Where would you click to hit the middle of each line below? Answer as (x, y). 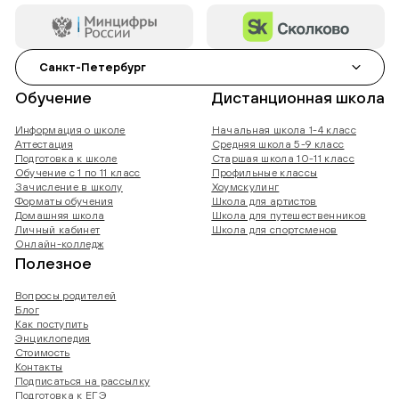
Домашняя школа (60, 216)
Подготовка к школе (66, 159)
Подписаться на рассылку (82, 381)
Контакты (39, 367)
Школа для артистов (264, 201)
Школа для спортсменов (274, 230)
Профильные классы (265, 173)
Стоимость (42, 353)
